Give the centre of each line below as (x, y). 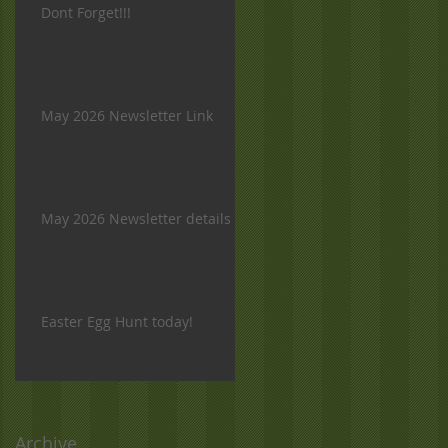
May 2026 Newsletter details (136, 218)
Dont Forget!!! (86, 12)
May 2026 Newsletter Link (127, 115)
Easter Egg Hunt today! (117, 321)
